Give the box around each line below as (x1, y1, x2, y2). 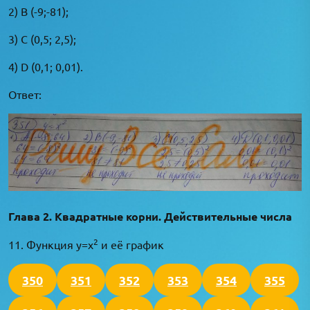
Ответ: (8, 86, 42, 101)
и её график (98, 237, 164, 252)
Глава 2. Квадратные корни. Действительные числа (8, 209, 292, 224)
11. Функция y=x (8, 237, 93, 252)
